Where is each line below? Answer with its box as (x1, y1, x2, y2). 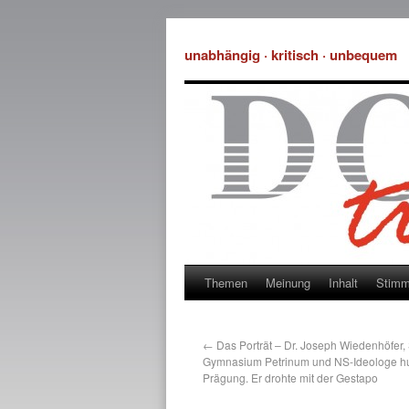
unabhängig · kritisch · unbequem (184, 45, 397, 65)
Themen (204, 274, 247, 291)
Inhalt (329, 274, 358, 291)
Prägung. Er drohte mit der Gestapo (203, 370, 378, 385)
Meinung (266, 274, 310, 291)
